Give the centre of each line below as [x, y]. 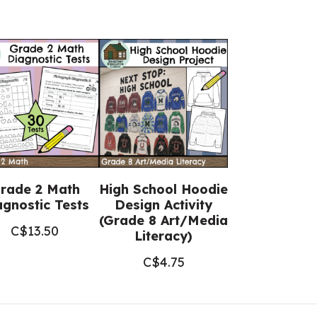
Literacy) [163, 236]
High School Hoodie [163, 189]
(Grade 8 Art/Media [163, 220]
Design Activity [163, 205]
